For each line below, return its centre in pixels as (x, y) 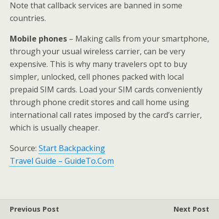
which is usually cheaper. (55, 128)
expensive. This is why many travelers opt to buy (99, 64)
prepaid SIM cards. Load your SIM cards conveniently (106, 89)
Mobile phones (38, 39)
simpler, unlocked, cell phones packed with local (97, 77)
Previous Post (34, 209)
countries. (28, 18)
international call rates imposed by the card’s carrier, (106, 115)
